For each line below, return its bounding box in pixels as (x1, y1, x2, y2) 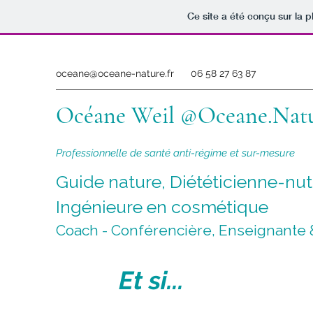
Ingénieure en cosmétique (56, 196, 268, 217)
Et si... (119, 265, 184, 295)
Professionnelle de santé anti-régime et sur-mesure (56, 147, 295, 159)
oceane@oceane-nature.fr (56, 68, 174, 79)
